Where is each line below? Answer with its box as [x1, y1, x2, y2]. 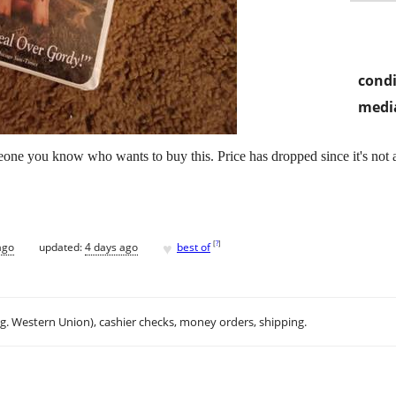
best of [177, 239, 210, 255]
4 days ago [85, 239, 138, 255]
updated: [39, 239, 85, 255]
